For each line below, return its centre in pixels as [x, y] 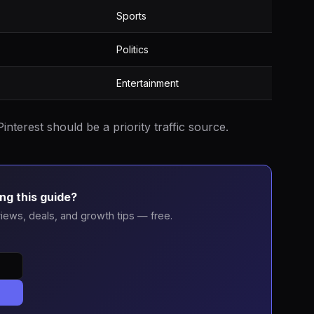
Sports [131, 16]
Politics [132, 49]
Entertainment [148, 83]
